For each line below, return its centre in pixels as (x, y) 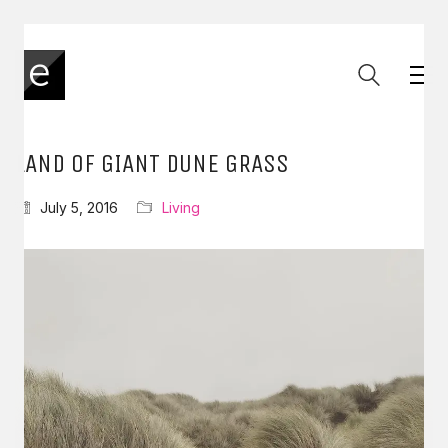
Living (181, 207)
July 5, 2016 (79, 207)
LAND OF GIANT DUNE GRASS (152, 163)
